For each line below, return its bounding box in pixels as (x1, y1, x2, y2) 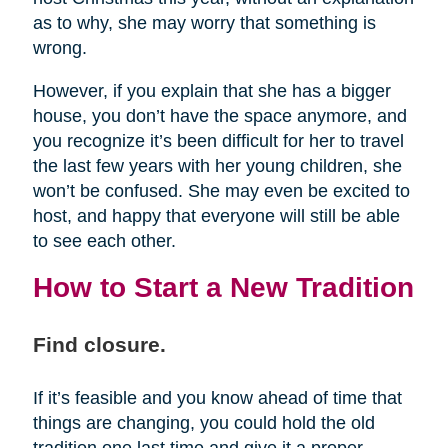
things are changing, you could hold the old (32, 413, 375, 434)
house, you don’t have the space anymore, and (32, 106, 407, 127)
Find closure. (32, 333, 166, 357)
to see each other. (32, 231, 176, 252)
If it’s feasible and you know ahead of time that (32, 388, 402, 409)
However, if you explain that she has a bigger (32, 81, 391, 102)
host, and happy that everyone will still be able (32, 206, 400, 227)
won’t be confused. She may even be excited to (32, 181, 410, 202)
